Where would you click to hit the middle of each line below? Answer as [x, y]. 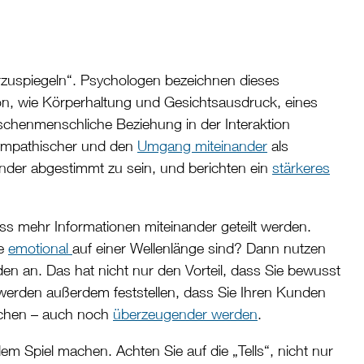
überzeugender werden [185, 314]
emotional [40, 249]
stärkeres [301, 168]
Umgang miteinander [202, 146]
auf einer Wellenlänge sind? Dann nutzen [199, 249]
